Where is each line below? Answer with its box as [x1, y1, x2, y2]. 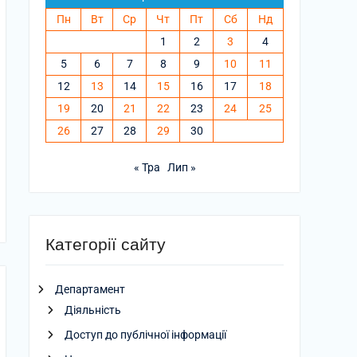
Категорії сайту [45, 235, 166, 253]
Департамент [55, 283, 125, 296]
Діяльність [65, 304, 121, 316]
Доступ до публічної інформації [65, 328, 226, 341]
